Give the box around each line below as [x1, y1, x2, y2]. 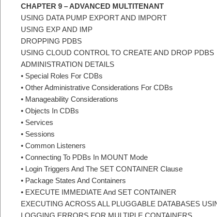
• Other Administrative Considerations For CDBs [21, 83, 173, 92]
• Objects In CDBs [21, 107, 79, 115]
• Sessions [21, 130, 55, 139]
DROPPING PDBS [21, 37, 82, 46]
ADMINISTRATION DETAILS [21, 60, 114, 69]
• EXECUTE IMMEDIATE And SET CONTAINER [21, 188, 176, 197]
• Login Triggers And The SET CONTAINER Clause [21, 165, 183, 173]
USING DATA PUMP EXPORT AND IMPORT [21, 14, 167, 22]
